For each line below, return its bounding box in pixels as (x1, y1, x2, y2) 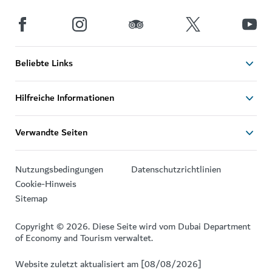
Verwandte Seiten (15, 124, 87, 141)
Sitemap (15, 190, 47, 206)
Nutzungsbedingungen (15, 161, 103, 177)
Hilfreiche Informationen (15, 90, 114, 106)
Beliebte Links (15, 55, 73, 72)
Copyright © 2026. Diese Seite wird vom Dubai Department (15, 218, 251, 234)
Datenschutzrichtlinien (131, 161, 221, 177)
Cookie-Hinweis (15, 175, 76, 192)
